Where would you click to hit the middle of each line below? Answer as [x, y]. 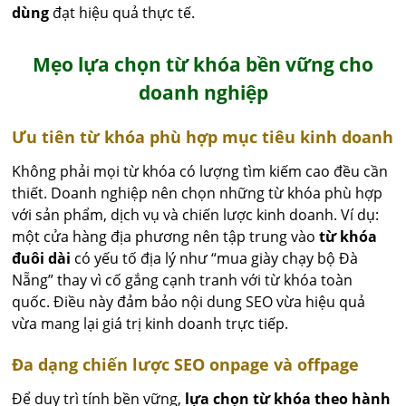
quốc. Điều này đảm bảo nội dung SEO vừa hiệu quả [189, 302]
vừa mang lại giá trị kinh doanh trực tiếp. [150, 324]
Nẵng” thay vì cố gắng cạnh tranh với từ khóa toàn [183, 280]
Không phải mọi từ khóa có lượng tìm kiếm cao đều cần [200, 172]
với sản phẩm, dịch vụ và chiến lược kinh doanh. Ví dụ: [196, 215]
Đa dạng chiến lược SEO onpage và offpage [186, 365]
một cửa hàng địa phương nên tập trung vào [166, 237]
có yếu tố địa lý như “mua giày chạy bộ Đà [215, 259]
